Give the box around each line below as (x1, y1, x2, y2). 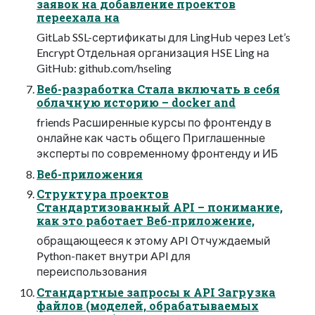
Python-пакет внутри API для (37, 249, 191, 263)
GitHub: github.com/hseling (37, 61, 172, 75)
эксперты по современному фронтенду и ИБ (37, 146, 278, 160)
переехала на (37, 10, 120, 25)
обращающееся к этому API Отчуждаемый (37, 233, 271, 247)
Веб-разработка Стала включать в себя (37, 82, 280, 97)
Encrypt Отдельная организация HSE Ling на (37, 46, 269, 60)
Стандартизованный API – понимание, (37, 200, 283, 215)
